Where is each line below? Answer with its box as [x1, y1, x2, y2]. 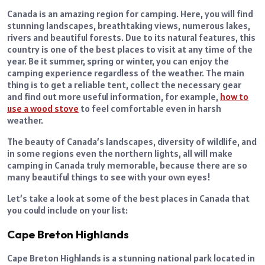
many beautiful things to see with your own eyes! [7, 170, 211, 183]
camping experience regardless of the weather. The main [7, 66, 244, 79]
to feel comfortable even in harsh [79, 102, 221, 114]
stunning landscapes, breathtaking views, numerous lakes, [7, 19, 250, 31]
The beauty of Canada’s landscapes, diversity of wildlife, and [7, 135, 257, 147]
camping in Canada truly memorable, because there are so [7, 159, 247, 171]
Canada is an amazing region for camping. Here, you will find [7, 7, 253, 20]
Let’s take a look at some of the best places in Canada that [7, 192, 250, 204]
